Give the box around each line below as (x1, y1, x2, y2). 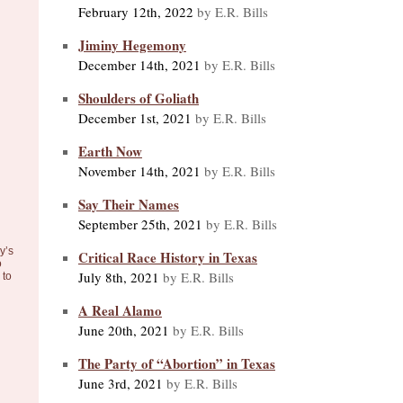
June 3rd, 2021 (78, 373, 163, 392)
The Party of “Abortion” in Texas (78, 353, 275, 373)
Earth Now (78, 140, 142, 161)
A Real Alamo (78, 300, 162, 320)
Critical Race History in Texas (78, 246, 257, 267)
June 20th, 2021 (78, 320, 169, 339)
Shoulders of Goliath (78, 87, 199, 108)
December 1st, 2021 (78, 108, 192, 127)
